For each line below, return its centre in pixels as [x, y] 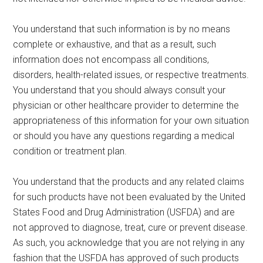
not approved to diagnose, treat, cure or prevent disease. [131, 228]
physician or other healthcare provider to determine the [126, 106]
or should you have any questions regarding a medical [124, 136]
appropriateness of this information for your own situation [131, 121]
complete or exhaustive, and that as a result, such [115, 45]
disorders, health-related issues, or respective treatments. [131, 75]
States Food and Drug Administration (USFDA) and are [124, 213]
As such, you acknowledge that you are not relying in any [129, 243]
